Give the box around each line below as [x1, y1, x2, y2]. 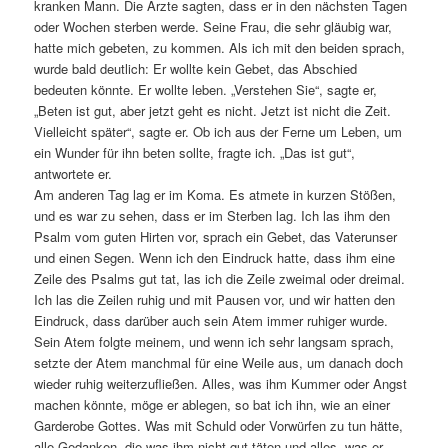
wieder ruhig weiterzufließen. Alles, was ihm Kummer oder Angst [34, 374, 408, 394]
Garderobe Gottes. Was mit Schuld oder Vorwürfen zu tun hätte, [34, 416, 404, 436]
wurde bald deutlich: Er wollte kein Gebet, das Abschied [34, 59, 358, 79]
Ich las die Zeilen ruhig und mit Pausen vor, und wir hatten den [34, 290, 396, 310]
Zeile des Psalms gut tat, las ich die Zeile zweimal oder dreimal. [34, 269, 406, 289]
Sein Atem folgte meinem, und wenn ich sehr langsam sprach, [34, 332, 395, 352]
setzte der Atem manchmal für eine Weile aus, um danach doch [34, 353, 404, 373]
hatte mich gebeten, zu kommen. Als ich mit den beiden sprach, [34, 38, 406, 58]
